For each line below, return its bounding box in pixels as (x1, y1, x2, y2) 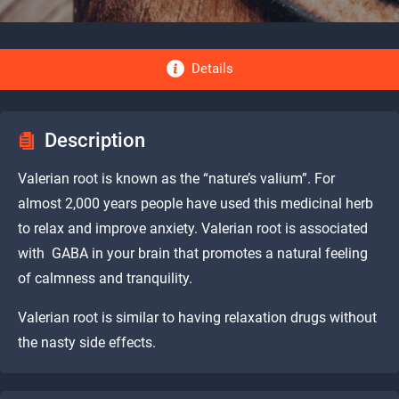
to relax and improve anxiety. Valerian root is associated (18, 219, 368, 237)
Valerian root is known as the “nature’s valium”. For (18, 169, 335, 187)
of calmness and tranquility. (18, 269, 192, 287)
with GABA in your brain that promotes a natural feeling (18, 244, 368, 262)
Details (191, 60, 233, 77)
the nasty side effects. (18, 333, 156, 351)
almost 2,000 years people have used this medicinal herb (18, 194, 373, 212)
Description (45, 128, 145, 151)
